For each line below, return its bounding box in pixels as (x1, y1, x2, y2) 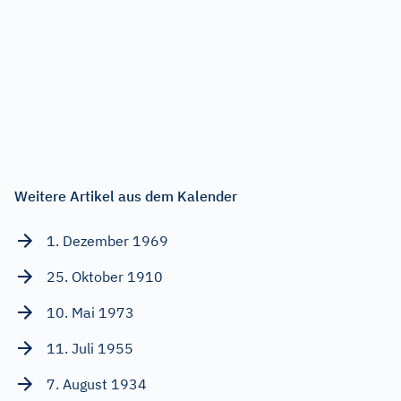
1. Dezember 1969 (47, 231, 168, 250)
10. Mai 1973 (47, 303, 134, 321)
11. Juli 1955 (47, 338, 133, 357)
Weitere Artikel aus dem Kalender (14, 186, 237, 205)
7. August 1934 (47, 374, 147, 393)
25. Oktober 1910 (47, 267, 163, 286)
